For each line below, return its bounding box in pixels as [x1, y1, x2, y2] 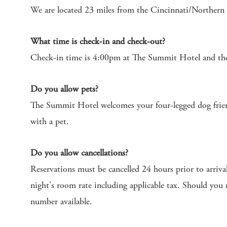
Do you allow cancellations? [30, 149, 128, 158]
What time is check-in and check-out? [30, 37, 165, 47]
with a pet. [30, 118, 69, 127]
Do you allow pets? [30, 85, 98, 94]
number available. [30, 198, 92, 207]
